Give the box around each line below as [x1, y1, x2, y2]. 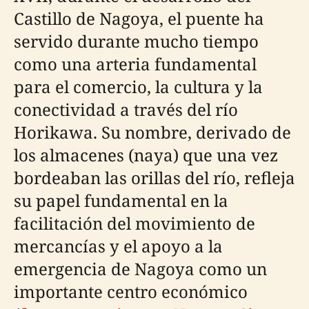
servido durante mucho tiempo [14, 30, 259, 52]
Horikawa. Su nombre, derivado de [14, 121, 291, 143]
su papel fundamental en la [14, 189, 228, 212]
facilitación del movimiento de [14, 212, 255, 235]
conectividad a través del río [14, 98, 238, 121]
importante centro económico [14, 280, 248, 303]
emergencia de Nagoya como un [14, 257, 267, 280]
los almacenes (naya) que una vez [14, 143, 278, 166]
